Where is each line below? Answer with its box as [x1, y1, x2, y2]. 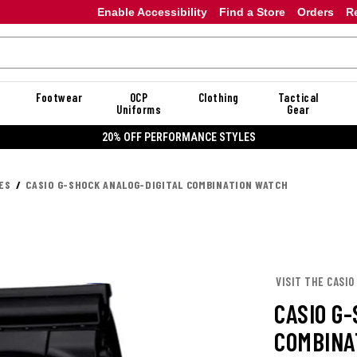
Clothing [198, 90, 239, 104]
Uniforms [116, 102, 161, 116]
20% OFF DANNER [153, 130, 236, 143]
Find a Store [218, 5, 285, 18]
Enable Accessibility [96, 5, 207, 18]
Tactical [277, 90, 319, 104]
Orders [296, 5, 334, 18]
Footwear [36, 90, 82, 104]
